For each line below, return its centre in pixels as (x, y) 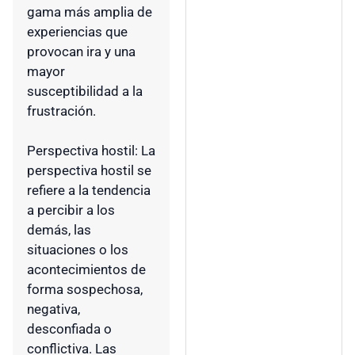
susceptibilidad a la (85, 92)
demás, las (59, 230)
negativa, (53, 309)
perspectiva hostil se (89, 171)
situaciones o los (78, 250)
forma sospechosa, (85, 290)
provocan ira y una (81, 52)
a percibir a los (71, 210)
